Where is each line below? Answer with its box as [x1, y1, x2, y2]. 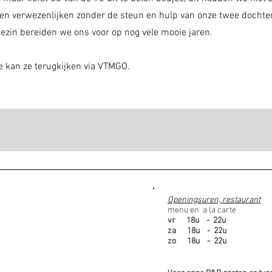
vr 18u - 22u [168, 216, 226, 226]
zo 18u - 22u [168, 236, 226, 246]
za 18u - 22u [168, 226, 226, 236]
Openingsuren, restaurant [168, 195, 260, 205]
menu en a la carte [168, 205, 236, 216]
